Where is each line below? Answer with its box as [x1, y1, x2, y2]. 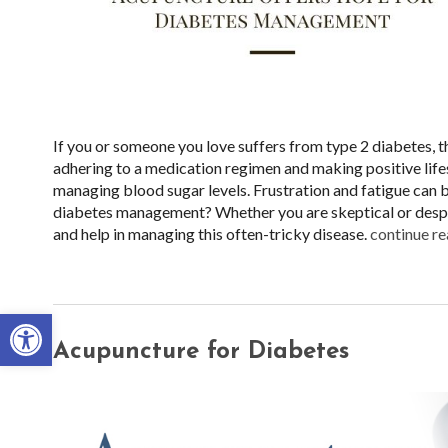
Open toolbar [9, 303, 110, 343]
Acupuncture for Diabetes [52, 340, 349, 365]
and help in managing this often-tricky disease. [52, 224, 367, 244]
